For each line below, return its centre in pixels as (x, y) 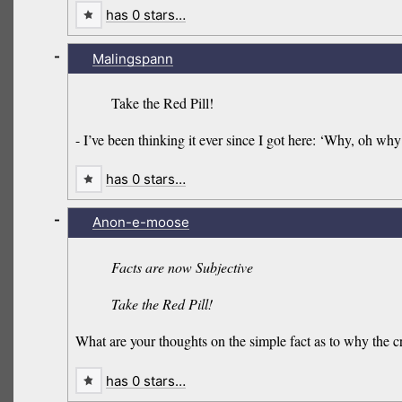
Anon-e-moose (140, 223)
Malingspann (132, 58)
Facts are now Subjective (183, 267)
